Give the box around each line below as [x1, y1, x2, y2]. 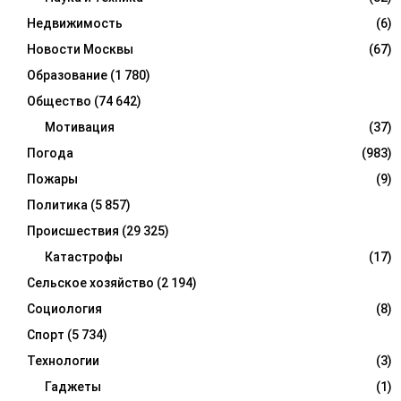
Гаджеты [45, 379, 101, 394]
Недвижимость [27, 15, 123, 30]
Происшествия [27, 223, 119, 238]
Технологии [27, 353, 99, 368]
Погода [27, 145, 73, 160]
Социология [27, 301, 102, 316]
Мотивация [45, 119, 115, 134]
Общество [27, 93, 91, 108]
